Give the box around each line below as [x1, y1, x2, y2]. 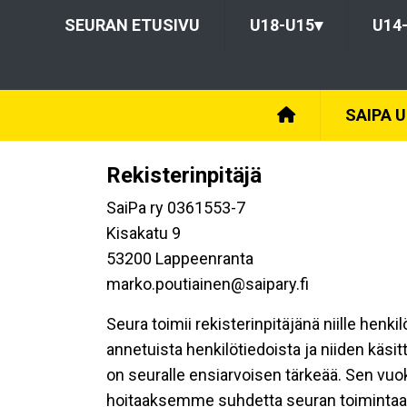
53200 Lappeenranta [106, 249, 253, 268]
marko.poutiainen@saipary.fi [106, 274, 309, 293]
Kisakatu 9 [106, 223, 181, 243]
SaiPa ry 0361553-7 [106, 198, 245, 217]
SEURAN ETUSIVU [64, 15, 200, 35]
